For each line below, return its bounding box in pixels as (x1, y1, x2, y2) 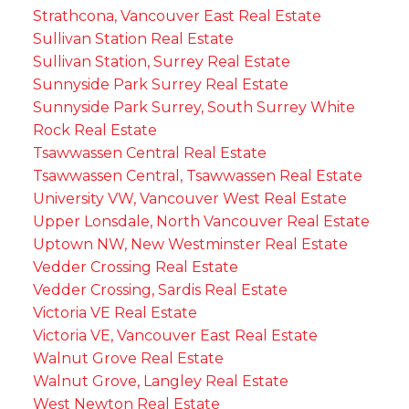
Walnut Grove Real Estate (32, 349, 224, 367)
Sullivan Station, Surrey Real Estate (32, 52, 290, 70)
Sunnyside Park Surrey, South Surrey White (32, 98, 355, 116)
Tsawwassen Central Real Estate (32, 143, 267, 162)
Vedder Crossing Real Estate (32, 257, 238, 276)
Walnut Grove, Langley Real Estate (32, 372, 288, 390)
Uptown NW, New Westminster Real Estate (32, 235, 348, 253)
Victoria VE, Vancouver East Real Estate (32, 326, 318, 344)
